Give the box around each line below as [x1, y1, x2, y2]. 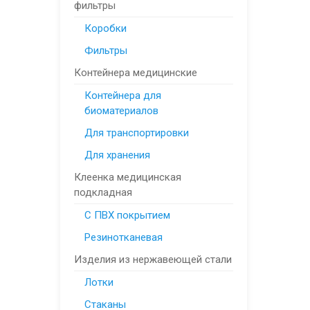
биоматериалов [84, 104, 158, 117]
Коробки [84, 22, 127, 35]
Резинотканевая [84, 231, 163, 244]
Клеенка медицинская [74, 171, 181, 183]
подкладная [74, 186, 132, 199]
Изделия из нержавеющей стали [74, 253, 232, 266]
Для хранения [84, 149, 150, 161]
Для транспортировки [84, 127, 189, 139]
